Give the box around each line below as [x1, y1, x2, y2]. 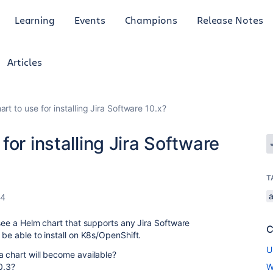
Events [74, 13, 105, 26]
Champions [124, 13, 177, 26]
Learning [14, 13, 55, 26]
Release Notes [196, 13, 263, 26]
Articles [7, 55, 42, 68]
